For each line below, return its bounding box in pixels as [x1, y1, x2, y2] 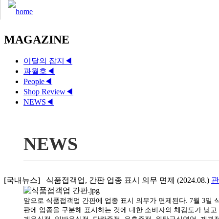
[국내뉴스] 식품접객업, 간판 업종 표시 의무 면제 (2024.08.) [4, 175, 211, 184]
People [23, 77, 44, 86]
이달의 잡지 [23, 56, 65, 65]
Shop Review [23, 87, 66, 96]
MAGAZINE [4, 33, 69, 46]
